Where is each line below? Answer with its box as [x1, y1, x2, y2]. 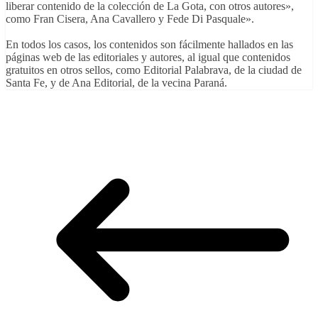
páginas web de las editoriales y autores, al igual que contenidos [6, 51, 290, 64]
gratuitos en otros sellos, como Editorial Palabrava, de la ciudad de [6, 64, 302, 77]
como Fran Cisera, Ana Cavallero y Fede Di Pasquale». [6, 13, 254, 26]
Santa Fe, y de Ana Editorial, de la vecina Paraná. [6, 77, 227, 89]
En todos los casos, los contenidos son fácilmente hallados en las [6, 38, 293, 51]
